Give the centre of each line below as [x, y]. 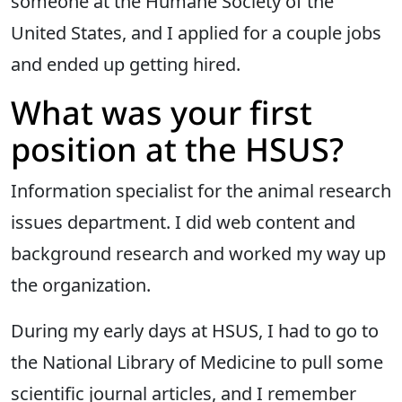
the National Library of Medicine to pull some [197, 362]
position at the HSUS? [177, 149]
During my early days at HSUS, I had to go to [195, 330]
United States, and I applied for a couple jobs [196, 32]
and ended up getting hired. [126, 64]
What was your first [162, 112]
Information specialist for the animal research [201, 190]
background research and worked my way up [198, 253]
